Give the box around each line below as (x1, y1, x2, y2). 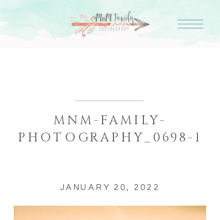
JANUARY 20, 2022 (60, 183, 160, 192)
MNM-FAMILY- (53, 112, 167, 130)
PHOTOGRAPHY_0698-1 (18, 129, 202, 147)
